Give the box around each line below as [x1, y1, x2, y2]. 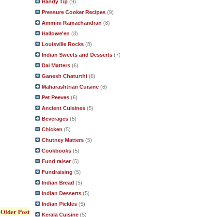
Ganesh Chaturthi [42, 73, 87, 79]
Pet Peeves [42, 94, 69, 100]
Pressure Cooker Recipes [42, 9, 106, 15]
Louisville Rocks [42, 41, 84, 47]
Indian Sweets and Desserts [42, 52, 112, 58]
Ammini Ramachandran [42, 20, 102, 26]
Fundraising [42, 169, 73, 175]
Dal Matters [42, 62, 70, 68]
